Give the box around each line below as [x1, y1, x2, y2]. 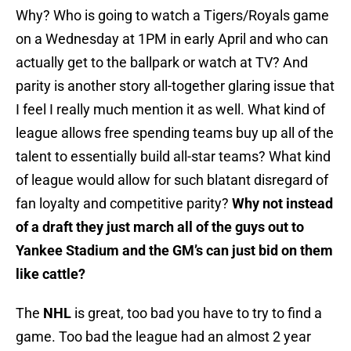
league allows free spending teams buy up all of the [16, 125, 334, 142]
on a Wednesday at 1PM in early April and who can [16, 31, 328, 48]
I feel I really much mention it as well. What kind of [16, 101, 325, 118]
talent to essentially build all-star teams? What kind [16, 148, 331, 165]
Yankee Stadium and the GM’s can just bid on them [16, 242, 333, 259]
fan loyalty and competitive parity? [16, 195, 232, 212]
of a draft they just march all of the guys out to [16, 219, 304, 236]
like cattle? [16, 266, 85, 283]
